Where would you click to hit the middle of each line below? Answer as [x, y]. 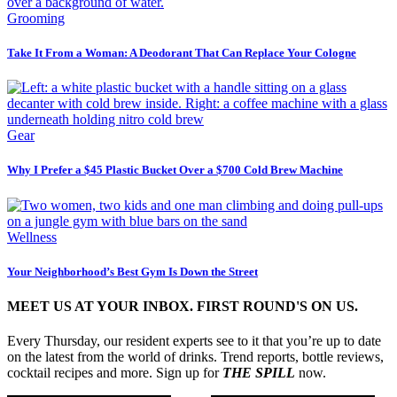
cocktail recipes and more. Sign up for [115, 373]
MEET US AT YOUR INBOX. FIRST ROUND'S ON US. [183, 306]
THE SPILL [259, 373]
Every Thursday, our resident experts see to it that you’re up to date [194, 341]
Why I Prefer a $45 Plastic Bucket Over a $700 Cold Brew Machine [175, 170]
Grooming [36, 18]
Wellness [32, 237]
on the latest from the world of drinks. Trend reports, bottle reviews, [195, 357]
